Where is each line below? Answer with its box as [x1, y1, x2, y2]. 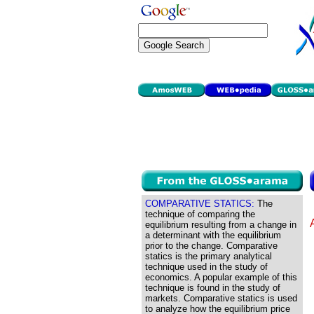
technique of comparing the [145, 209, 255, 219]
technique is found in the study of [145, 282, 280, 293]
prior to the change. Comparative [145, 240, 278, 251]
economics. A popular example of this [145, 272, 297, 282]
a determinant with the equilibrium [145, 230, 281, 240]
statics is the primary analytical [145, 251, 272, 261]
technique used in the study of [145, 261, 268, 272]
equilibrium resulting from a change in [145, 219, 296, 230]
